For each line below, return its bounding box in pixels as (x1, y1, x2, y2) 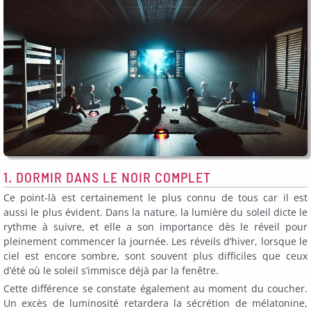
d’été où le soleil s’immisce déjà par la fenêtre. (3, 264, 219, 278)
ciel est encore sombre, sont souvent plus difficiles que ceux (3, 249, 308, 263)
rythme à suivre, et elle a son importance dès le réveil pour (3, 220, 308, 234)
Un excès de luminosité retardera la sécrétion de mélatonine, (3, 296, 308, 310)
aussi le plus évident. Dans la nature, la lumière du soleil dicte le (3, 205, 308, 219)
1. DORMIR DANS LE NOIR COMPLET (3, 169, 211, 186)
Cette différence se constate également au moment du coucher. (3, 281, 308, 295)
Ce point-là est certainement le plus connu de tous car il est (3, 191, 308, 205)
